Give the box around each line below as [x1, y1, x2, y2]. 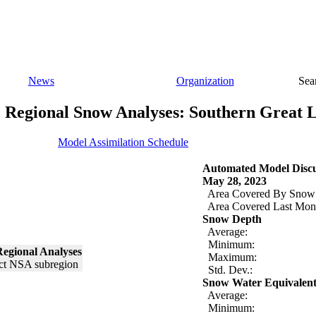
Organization [176, 75, 234, 87]
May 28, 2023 [202, 174, 267, 187]
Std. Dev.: [202, 263, 253, 276]
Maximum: [202, 250, 257, 263]
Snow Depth [202, 212, 262, 225]
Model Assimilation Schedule [58, 135, 188, 148]
